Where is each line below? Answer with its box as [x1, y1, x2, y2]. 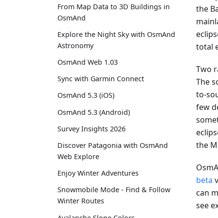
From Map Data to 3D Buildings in [57, 1, 170, 11]
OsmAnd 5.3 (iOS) [57, 91, 114, 100]
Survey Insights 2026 [57, 124, 126, 133]
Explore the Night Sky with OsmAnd [57, 29, 175, 39]
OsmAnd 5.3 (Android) [57, 107, 130, 117]
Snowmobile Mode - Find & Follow [57, 185, 170, 195]
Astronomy [57, 40, 93, 50]
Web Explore [57, 152, 99, 162]
